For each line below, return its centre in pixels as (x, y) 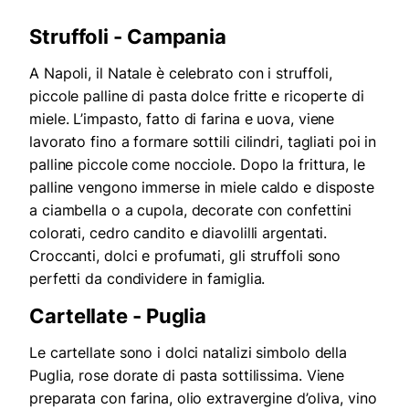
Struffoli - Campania (128, 37)
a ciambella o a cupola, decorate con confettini (191, 210)
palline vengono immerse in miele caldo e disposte (202, 188)
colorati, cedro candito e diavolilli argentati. (178, 233)
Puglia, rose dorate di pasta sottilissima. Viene (187, 376)
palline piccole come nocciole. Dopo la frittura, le (197, 165)
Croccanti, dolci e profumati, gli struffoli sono (185, 256)
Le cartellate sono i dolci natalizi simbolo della (189, 353)
